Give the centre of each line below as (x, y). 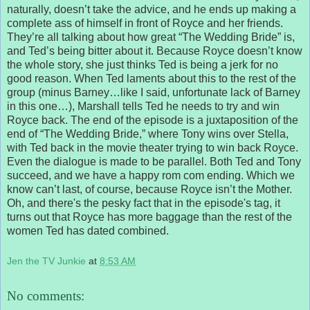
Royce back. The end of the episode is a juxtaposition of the (153, 120)
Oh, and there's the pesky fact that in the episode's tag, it (144, 203)
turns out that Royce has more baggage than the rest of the (149, 217)
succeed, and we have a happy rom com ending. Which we (151, 175)
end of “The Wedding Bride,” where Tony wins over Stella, (148, 134)
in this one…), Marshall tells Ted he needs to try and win (143, 106)
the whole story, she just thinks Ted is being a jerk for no (143, 64)
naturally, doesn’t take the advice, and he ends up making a (152, 9)
